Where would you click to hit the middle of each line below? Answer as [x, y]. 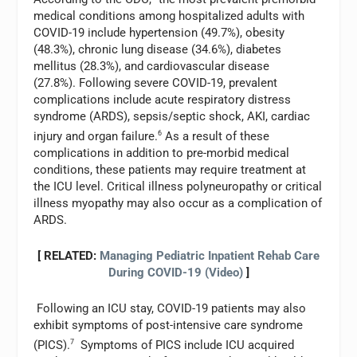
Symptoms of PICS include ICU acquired [184, 345]
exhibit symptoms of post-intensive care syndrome [169, 325]
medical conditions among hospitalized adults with [169, 16]
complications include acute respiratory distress [163, 99]
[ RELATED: [69, 255]
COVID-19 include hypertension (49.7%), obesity [159, 32]
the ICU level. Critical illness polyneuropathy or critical [178, 186]
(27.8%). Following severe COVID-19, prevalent [156, 82]
